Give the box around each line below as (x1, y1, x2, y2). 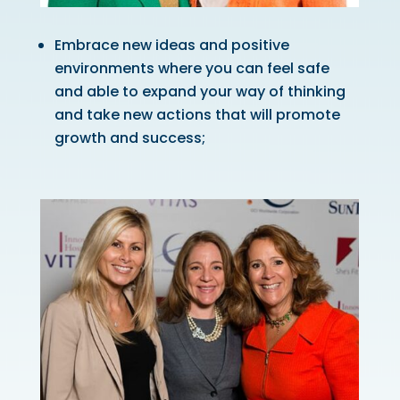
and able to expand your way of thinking (54, 80, 346, 102)
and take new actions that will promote (54, 104, 340, 125)
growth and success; (54, 127, 205, 148)
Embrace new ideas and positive (54, 34, 289, 55)
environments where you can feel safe (54, 57, 329, 79)
